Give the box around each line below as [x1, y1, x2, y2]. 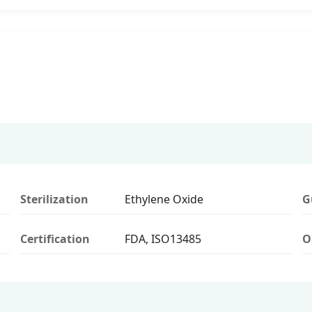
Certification [20, 231, 90, 247]
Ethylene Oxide [125, 191, 203, 207]
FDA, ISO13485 [125, 231, 201, 247]
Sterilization [20, 191, 88, 207]
